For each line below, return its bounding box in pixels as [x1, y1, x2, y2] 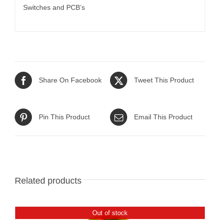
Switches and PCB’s [23, 3, 85, 12]
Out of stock [92, 209, 128, 217]
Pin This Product [39, 113, 90, 121]
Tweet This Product [134, 76, 194, 84]
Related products [15, 175, 82, 186]
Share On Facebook [39, 76, 102, 84]
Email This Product [134, 113, 192, 121]
